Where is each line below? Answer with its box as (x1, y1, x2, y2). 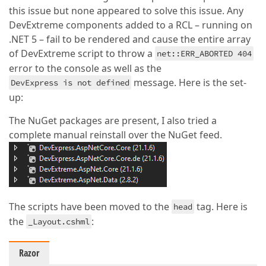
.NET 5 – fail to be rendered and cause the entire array (9, 33, 251, 46)
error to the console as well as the (9, 62, 161, 75)
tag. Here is (194, 200, 248, 213)
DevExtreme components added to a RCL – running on (9, 18, 252, 31)
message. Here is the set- (131, 76, 246, 89)
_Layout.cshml (28, 216, 90, 227)
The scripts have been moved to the (9, 200, 172, 213)
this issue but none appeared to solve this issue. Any (9, 4, 243, 17)
